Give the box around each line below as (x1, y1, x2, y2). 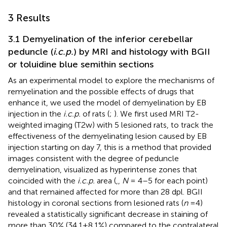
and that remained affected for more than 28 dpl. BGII (8, 187, 203, 197)
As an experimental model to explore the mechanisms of (8, 75, 214, 86)
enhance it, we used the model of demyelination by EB (8, 98, 206, 108)
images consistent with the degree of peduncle (8, 154, 179, 164)
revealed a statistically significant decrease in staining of (8, 209, 208, 219)
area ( (95, 176, 116, 186)
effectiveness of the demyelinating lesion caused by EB (8, 131, 207, 141)
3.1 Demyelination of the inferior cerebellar (8, 33, 193, 45)
